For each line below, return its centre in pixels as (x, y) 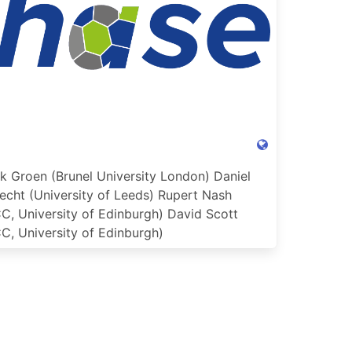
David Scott (203, 214)
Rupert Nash (195, 195)
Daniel (232, 176)
